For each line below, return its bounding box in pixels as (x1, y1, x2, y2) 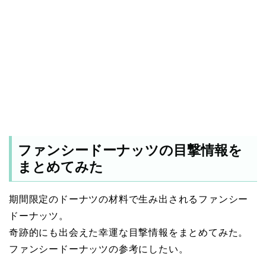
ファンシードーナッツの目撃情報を (18, 142, 242, 159)
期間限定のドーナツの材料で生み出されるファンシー (9, 194, 249, 205)
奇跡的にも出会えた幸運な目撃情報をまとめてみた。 (9, 227, 249, 238)
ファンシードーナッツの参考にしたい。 (9, 244, 189, 255)
